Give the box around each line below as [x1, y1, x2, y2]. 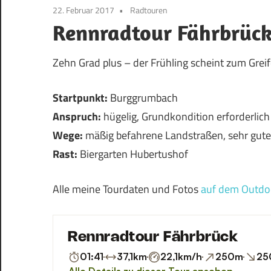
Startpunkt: [53, 89, 108, 106]
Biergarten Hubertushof [77, 145, 188, 162]
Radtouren [130, 3, 168, 16]
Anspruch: [53, 108, 101, 125]
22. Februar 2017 [53, 3, 114, 16]
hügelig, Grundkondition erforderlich [101, 108, 270, 125]
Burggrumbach [108, 89, 178, 106]
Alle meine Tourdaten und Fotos [53, 180, 201, 197]
